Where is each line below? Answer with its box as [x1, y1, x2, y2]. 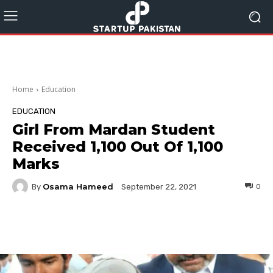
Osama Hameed [43, 181, 113, 191]
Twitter [124, 221, 150, 230]
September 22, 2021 [121, 182, 196, 192]
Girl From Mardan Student [12, 121, 215, 138]
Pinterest [196, 221, 229, 230]
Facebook [41, 221, 75, 230]
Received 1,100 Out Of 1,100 [12, 138, 223, 155]
